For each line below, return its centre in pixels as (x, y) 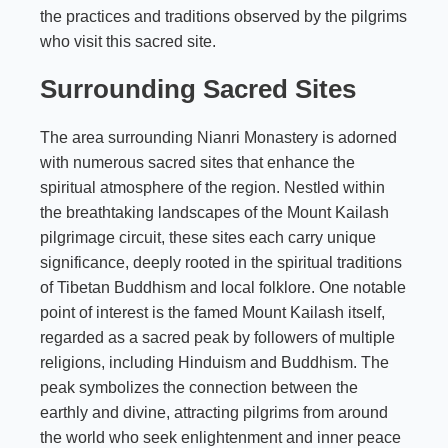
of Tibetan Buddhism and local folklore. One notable (223, 287)
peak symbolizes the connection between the (199, 387)
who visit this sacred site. (128, 41)
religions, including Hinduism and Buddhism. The (214, 362)
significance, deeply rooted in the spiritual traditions (221, 262)
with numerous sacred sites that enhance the (197, 162)
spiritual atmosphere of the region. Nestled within (212, 187)
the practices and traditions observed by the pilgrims (223, 16)
